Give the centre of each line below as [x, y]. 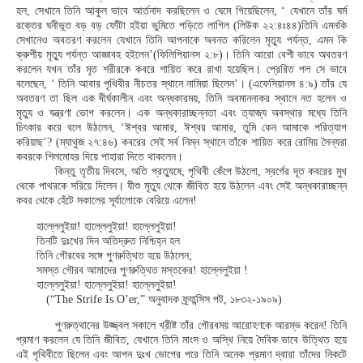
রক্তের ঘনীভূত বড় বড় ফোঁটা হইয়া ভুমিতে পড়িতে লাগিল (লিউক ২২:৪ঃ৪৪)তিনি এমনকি [181, 26]
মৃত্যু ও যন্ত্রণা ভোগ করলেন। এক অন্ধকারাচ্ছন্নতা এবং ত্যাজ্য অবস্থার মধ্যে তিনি [181, 113]
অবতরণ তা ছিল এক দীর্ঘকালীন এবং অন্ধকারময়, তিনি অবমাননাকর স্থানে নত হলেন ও [181, 98]
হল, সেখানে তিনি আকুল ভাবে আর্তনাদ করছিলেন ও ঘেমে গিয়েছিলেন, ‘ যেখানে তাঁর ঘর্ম [181, 11]
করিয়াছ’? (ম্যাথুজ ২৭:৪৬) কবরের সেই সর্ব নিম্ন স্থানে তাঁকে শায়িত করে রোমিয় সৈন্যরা [181, 142]
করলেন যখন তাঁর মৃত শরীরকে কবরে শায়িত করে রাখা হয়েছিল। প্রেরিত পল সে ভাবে [181, 69]
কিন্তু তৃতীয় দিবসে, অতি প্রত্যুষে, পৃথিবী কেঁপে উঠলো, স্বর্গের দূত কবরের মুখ [201, 171]
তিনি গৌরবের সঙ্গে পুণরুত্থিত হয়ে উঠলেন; [114, 256]
